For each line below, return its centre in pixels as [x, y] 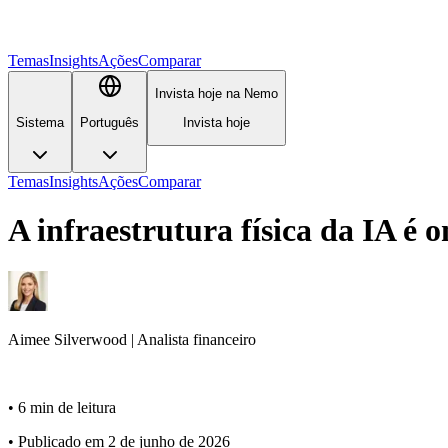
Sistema [40, 122]
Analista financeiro [196, 339]
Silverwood [90, 339]
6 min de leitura [67, 407]
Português [109, 122]
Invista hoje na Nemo [216, 94]
